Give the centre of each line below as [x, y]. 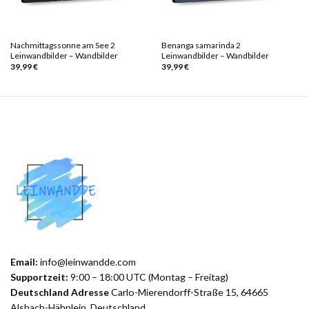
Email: [25, 261]
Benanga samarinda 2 [201, 46]
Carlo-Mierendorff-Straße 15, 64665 [189, 292]
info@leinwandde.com [88, 261]
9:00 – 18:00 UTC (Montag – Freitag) [148, 277]
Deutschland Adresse [60, 292]
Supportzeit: [39, 277]
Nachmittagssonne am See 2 [62, 46]
